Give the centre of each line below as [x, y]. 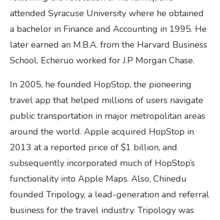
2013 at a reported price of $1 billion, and [94, 147]
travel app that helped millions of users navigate [107, 100]
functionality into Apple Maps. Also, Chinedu [98, 179]
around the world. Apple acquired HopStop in [102, 131]
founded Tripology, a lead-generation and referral [110, 194]
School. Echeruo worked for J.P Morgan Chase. [102, 60]
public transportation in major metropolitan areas [108, 116]
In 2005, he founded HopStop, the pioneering [101, 84]
